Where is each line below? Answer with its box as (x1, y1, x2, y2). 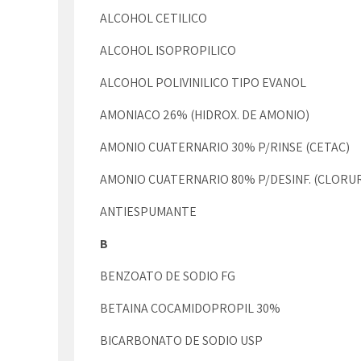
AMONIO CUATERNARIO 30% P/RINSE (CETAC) (100, 139, 350, 156)
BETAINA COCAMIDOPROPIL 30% (100, 300, 280, 317)
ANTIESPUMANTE (100, 203, 199, 220)
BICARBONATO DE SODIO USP (100, 332, 263, 349)
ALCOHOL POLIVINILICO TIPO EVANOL (100, 74, 306, 91)
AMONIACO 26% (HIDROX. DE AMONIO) (100, 106, 309, 123)
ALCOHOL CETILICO (100, 10, 207, 27)
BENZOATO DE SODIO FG (100, 268, 235, 284)
